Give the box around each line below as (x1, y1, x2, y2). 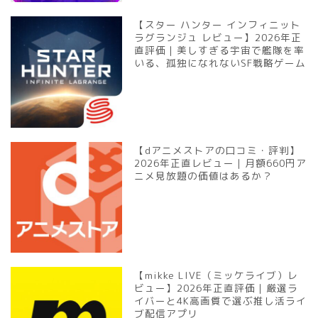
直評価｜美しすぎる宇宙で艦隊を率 (134, 43, 305, 57)
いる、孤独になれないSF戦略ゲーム (134, 55, 307, 70)
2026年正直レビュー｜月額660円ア (134, 155, 307, 170)
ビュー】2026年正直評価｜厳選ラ (134, 281, 299, 295)
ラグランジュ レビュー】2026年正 (134, 30, 302, 44)
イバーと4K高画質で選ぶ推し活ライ (134, 294, 307, 308)
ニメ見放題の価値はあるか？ (134, 168, 273, 182)
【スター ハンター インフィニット (134, 17, 302, 31)
